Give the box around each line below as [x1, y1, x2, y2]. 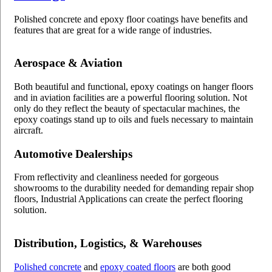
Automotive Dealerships [14, 147, 132, 160]
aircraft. [14, 124, 43, 135]
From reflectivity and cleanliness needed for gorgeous [14, 172, 219, 183]
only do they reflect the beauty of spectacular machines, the [14, 103, 240, 114]
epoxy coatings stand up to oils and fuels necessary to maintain [14, 114, 253, 124]
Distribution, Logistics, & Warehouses [14, 237, 202, 250]
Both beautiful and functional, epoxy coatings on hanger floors [14, 81, 253, 92]
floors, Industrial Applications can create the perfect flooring [14, 194, 243, 205]
